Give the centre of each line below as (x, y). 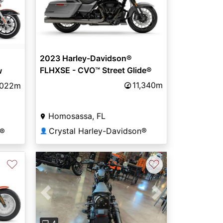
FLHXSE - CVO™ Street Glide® (96, 70)
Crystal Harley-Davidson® (98, 131)
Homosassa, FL (77, 116)
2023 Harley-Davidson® (86, 58)
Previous (62, 198)
